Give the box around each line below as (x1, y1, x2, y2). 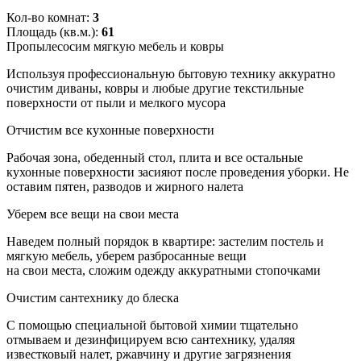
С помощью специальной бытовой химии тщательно (6, 317, 298, 332)
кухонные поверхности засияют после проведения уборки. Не (6, 164, 349, 179)
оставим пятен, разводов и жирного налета (6, 179, 243, 193)
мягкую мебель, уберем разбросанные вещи (6, 248, 247, 263)
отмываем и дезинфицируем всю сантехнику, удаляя (6, 332, 295, 346)
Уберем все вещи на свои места (6, 206, 179, 221)
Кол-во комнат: (6, 10, 93, 24)
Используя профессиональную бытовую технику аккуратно (6, 66, 335, 81)
